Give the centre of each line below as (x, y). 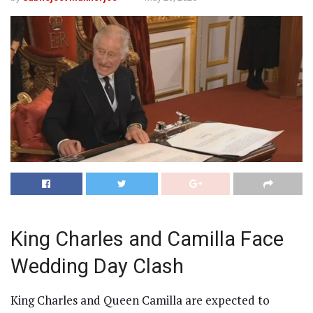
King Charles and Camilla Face (147, 239)
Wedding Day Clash (97, 267)
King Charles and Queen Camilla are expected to (140, 300)
